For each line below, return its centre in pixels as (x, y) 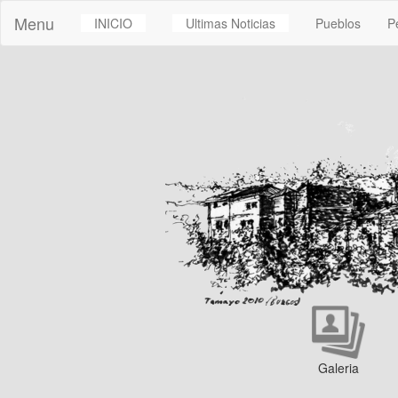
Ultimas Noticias (231, 23)
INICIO (113, 23)
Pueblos (338, 23)
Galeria (338, 368)
